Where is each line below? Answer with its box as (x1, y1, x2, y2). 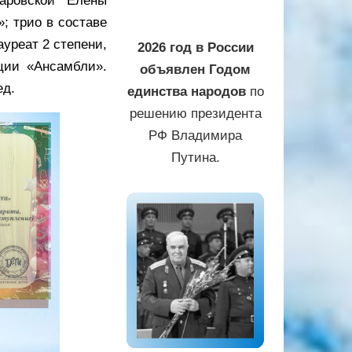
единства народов (126, 84, 246, 100)
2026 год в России (137, 40, 254, 56)
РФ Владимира (148, 128, 242, 144)
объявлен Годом (140, 62, 251, 78)
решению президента (129, 106, 262, 122)
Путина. (170, 150, 220, 166)
